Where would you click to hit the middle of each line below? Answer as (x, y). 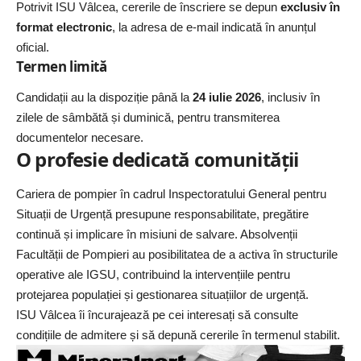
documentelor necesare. (80, 138)
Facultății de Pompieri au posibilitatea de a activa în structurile (177, 254)
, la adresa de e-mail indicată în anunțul (214, 27)
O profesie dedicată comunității (158, 160)
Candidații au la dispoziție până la (104, 98)
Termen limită (62, 67)
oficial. (33, 48)
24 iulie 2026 (227, 98)
